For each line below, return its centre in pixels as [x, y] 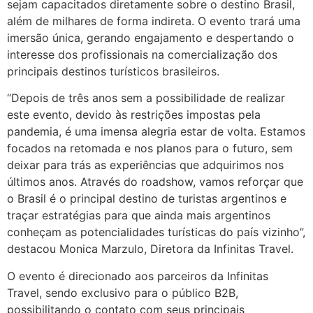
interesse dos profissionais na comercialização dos [142, 54]
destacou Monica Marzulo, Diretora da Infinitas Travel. [150, 249]
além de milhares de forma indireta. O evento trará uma [154, 21]
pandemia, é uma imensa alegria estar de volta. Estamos [156, 132]
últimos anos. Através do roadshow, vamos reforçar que [155, 182]
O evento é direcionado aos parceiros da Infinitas [138, 276]
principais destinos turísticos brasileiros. [113, 71]
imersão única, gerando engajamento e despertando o [151, 37]
